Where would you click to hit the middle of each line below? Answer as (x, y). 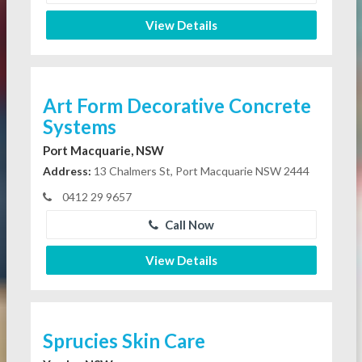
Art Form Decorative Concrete (177, 106)
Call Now (188, 225)
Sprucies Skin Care (124, 341)
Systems (79, 127)
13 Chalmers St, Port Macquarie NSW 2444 (200, 171)
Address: (67, 171)
